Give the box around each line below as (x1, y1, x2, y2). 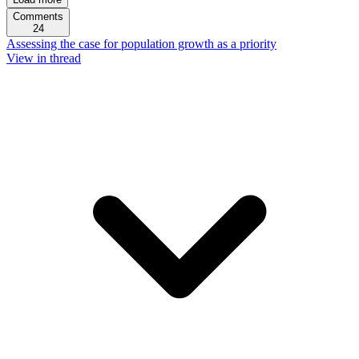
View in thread (6, 51, 81, 65)
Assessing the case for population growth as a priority (6, 37, 276, 50)
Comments (13, 10, 63, 22)
